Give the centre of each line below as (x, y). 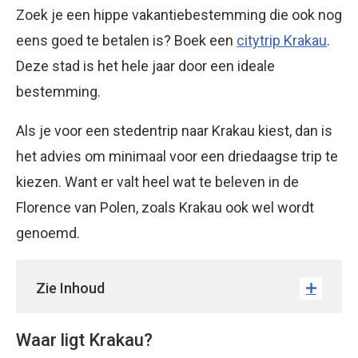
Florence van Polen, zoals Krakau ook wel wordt (165, 207)
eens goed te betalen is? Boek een (126, 40)
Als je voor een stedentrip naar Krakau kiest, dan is (174, 131)
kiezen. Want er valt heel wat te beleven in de (157, 182)
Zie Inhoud (70, 288)
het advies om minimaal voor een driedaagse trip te (177, 156)
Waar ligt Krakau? (84, 340)
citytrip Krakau (282, 40)
